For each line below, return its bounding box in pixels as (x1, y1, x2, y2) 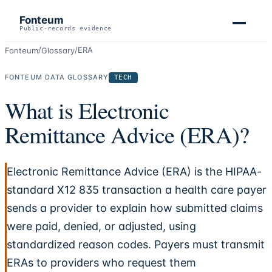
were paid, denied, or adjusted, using (7, 220, 196, 233)
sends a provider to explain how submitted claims (7, 202, 263, 214)
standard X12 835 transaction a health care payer (7, 183, 267, 196)
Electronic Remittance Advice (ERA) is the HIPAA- (7, 165, 262, 178)
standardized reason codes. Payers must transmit (7, 238, 265, 251)
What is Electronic (5, 95, 169, 126)
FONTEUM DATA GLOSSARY (5, 73, 109, 82)
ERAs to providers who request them (7, 256, 196, 269)
